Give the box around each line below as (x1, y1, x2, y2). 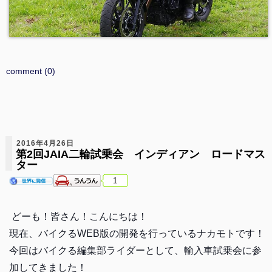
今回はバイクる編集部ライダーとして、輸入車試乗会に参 (8, 245, 262, 256)
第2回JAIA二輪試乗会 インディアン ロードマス (15, 148, 265, 161)
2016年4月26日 (16, 139, 74, 148)
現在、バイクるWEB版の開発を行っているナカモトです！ (8, 228, 265, 239)
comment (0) (5, 66, 55, 76)
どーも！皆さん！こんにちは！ (11, 211, 148, 222)
